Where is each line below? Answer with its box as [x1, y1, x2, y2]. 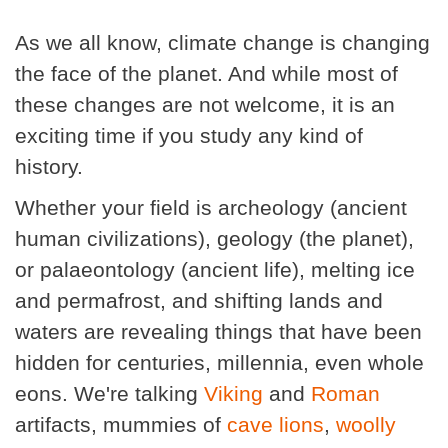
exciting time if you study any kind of [15, 124, 363, 148]
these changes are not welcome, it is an [15, 93, 395, 117]
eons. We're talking [15, 382, 204, 406]
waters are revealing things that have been [15, 320, 422, 344]
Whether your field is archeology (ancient [15, 196, 407, 220]
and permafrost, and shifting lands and [15, 289, 383, 313]
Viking [204, 382, 263, 406]
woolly [336, 413, 396, 437]
